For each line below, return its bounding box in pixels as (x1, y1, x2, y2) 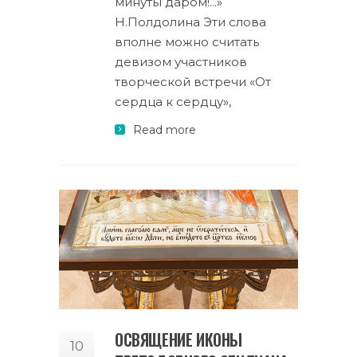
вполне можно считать (115, 34, 259, 49)
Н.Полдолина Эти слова (115, 14, 266, 29)
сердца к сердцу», (115, 94, 231, 109)
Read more (133, 123, 196, 137)
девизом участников (115, 54, 247, 69)
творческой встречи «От (115, 74, 271, 89)
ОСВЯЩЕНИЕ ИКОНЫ (115, 328, 242, 351)
